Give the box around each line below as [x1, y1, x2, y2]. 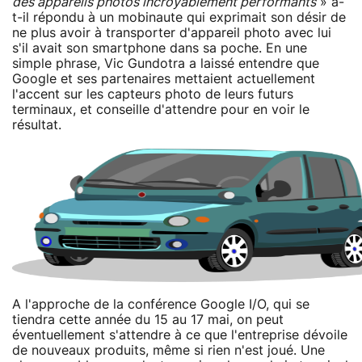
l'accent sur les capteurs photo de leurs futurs [12, 87, 293, 101]
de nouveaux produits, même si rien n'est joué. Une [12, 343, 325, 357]
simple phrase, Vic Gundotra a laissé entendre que [12, 57, 319, 70]
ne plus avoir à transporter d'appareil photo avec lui [12, 26, 331, 40]
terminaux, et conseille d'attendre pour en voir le [12, 103, 309, 116]
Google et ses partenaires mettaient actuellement [12, 72, 315, 86]
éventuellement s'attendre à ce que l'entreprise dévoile [12, 328, 347, 342]
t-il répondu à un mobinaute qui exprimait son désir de [12, 11, 346, 24]
